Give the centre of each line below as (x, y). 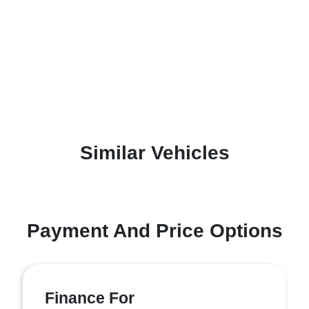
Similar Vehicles (154, 152)
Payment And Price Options (154, 230)
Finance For (90, 298)
